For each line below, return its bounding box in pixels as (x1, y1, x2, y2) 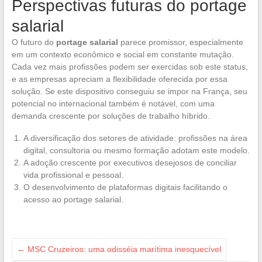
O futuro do (11, 37, 56, 47)
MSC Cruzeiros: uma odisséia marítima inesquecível (25, 244, 221, 254)
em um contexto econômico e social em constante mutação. (11, 49, 234, 59)
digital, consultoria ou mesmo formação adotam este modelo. (23, 145, 250, 155)
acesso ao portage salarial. (23, 194, 123, 204)
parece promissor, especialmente (118, 37, 243, 47)
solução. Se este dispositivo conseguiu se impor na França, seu (11, 86, 247, 96)
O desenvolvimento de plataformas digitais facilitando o (23, 182, 227, 192)
